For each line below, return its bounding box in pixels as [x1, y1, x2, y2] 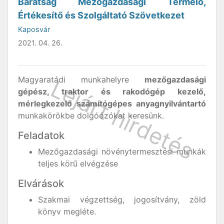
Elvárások [18, 177, 64, 189]
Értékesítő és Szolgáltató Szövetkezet [18, 10, 184, 20]
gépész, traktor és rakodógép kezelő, [18, 86, 206, 96]
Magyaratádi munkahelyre [18, 74, 144, 84]
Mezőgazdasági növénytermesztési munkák [38, 146, 206, 156]
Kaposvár [18, 25, 50, 33]
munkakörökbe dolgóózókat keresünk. [18, 110, 164, 120]
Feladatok [18, 129, 64, 141]
